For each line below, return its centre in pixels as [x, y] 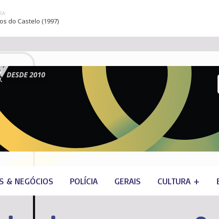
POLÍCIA [84, 181]
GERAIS [128, 181]
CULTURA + [179, 181]
